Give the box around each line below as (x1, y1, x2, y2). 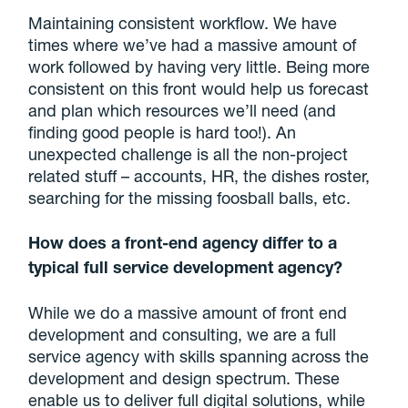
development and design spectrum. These (28, 367, 341, 388)
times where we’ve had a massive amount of (28, 34, 357, 55)
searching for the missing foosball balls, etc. (28, 187, 352, 208)
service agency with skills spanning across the (28, 345, 370, 366)
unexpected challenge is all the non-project (28, 143, 349, 164)
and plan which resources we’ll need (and (28, 99, 337, 120)
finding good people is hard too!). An (28, 121, 297, 142)
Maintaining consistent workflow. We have (28, 12, 338, 33)
